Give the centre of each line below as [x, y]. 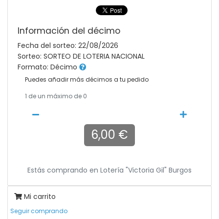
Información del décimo [69, 31]
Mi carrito [39, 197]
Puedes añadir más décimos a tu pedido [87, 80]
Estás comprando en [64, 170]
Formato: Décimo [48, 67]
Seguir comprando [39, 211]
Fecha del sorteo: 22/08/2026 [68, 46]
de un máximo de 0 [57, 96]
